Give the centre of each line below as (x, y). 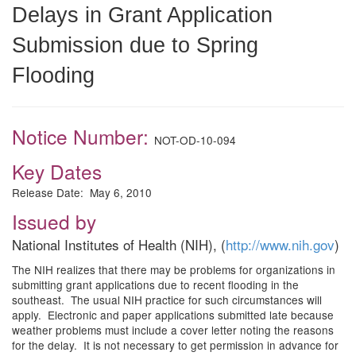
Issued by (54, 221)
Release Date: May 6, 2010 (82, 192)
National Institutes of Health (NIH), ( (119, 244)
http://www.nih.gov (280, 244)
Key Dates (57, 171)
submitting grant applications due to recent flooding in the (155, 284)
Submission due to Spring (135, 45)
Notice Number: (83, 136)
